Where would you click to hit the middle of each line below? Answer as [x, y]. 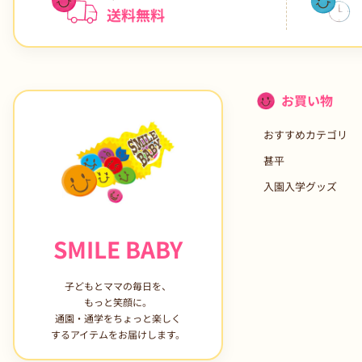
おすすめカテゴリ [305, 135]
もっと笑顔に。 [118, 302]
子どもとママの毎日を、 [118, 286]
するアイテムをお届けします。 [118, 335]
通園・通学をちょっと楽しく [118, 318]
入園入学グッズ [300, 187]
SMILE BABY [118, 249]
